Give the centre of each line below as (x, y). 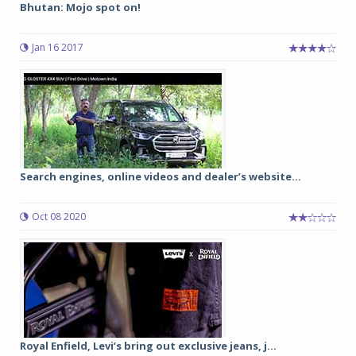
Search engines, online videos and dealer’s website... (161, 176)
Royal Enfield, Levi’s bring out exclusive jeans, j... (148, 346)
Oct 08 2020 (59, 217)
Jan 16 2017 (58, 47)
